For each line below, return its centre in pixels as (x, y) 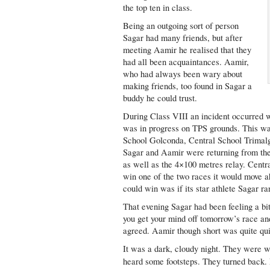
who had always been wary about (183, 74)
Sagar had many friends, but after (183, 38)
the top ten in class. (158, 8)
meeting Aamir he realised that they (187, 50)
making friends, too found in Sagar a (188, 86)
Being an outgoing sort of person (181, 26)
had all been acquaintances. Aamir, (186, 62)
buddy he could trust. (160, 98)
